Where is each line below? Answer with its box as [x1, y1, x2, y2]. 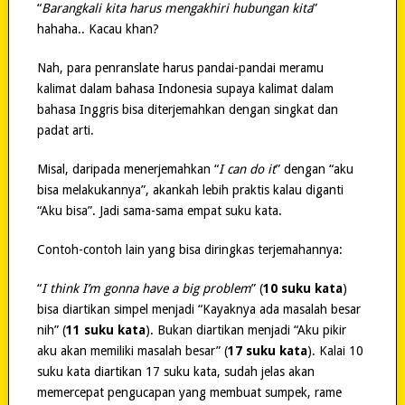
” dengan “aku [275, 162, 353, 177]
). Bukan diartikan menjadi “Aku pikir [145, 323, 346, 338]
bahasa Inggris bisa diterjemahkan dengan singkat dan [36, 102, 338, 118]
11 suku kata [65, 323, 146, 338]
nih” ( [36, 323, 66, 338]
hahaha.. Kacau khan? [36, 22, 159, 37]
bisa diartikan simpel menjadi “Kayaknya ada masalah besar [36, 302, 361, 317]
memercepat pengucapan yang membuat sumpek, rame [36, 385, 342, 400]
